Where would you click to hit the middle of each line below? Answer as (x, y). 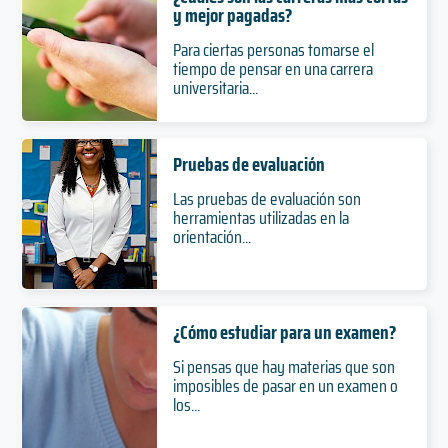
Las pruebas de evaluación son (266, 199)
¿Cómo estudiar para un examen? (284, 332)
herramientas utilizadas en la (260, 218)
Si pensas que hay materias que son (283, 367)
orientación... (211, 237)
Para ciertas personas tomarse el (273, 50)
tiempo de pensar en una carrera (272, 69)
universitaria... (215, 88)
